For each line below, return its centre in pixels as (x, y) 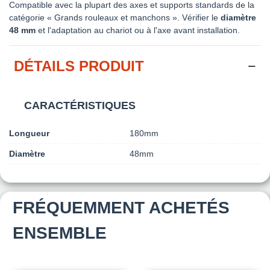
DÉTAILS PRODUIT (79, 66)
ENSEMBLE (60, 233)
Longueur (29, 133)
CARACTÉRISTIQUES (80, 106)
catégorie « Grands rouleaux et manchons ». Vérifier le (115, 18)
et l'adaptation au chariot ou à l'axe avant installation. (138, 30)
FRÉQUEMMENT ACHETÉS (121, 208)
